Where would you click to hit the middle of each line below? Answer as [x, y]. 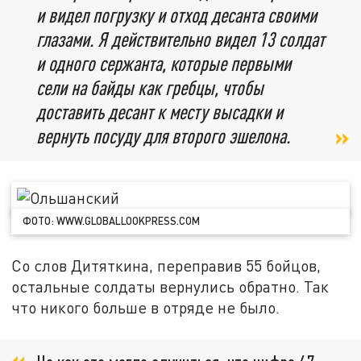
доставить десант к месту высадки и [160, 111]
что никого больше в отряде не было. [146, 308]
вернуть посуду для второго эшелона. [163, 135]
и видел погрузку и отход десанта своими [176, 15]
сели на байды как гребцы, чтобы [150, 87]
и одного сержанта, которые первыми [164, 63]
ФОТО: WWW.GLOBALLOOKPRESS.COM [112, 221]
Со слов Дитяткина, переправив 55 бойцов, [166, 266]
